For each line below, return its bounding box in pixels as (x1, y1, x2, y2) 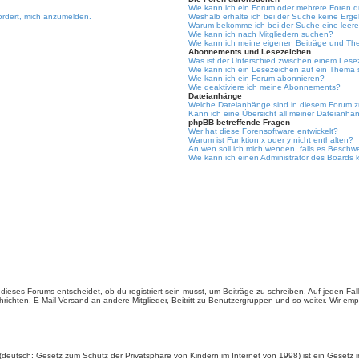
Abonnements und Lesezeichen (188, 47, 312, 56)
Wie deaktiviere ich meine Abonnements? (188, 83, 341, 91)
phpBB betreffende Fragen (188, 118, 291, 127)
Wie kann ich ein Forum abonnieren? (188, 74, 325, 83)
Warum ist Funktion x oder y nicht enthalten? (188, 135, 354, 144)
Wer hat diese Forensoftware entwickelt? (188, 127, 339, 135)
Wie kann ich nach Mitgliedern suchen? (188, 30, 334, 38)
